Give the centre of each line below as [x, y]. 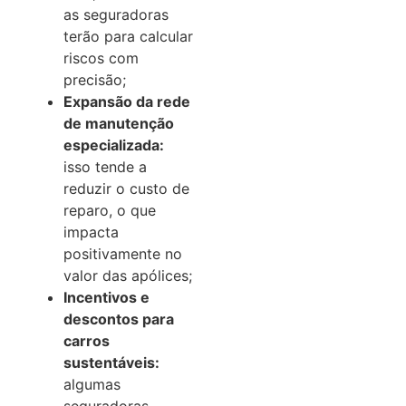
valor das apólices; [128, 276]
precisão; [95, 80]
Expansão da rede [127, 102]
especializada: [114, 145]
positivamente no [123, 254]
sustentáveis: [111, 363]
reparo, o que [110, 211]
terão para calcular [128, 37]
